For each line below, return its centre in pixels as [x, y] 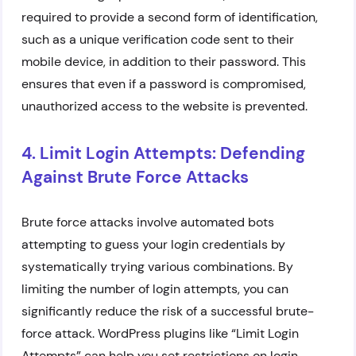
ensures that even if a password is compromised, [164, 84]
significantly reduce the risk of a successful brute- [168, 311]
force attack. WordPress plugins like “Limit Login [160, 333]
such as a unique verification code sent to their [158, 39]
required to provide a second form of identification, [170, 17]
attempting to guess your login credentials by [153, 244]
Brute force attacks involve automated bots [148, 222]
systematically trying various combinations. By [157, 267]
